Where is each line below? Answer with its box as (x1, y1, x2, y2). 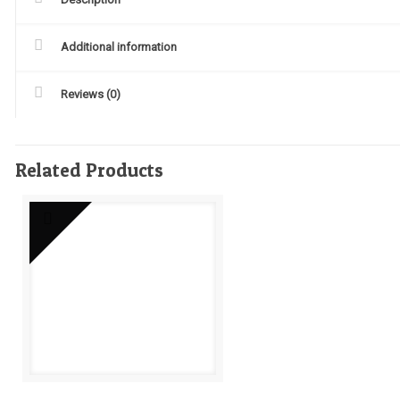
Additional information (61, 40, 178, 54)
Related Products (15, 159, 164, 181)
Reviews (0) (61, 87, 121, 101)
